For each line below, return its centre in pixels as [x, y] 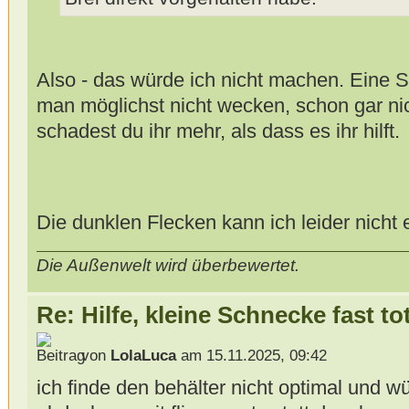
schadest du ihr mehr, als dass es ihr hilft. [218, 131]
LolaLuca [143, 355]
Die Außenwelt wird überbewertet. [168, 265]
